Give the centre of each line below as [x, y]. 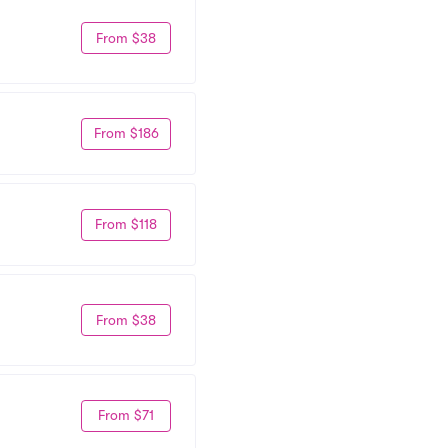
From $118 [126, 224]
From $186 [126, 133]
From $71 [126, 415]
